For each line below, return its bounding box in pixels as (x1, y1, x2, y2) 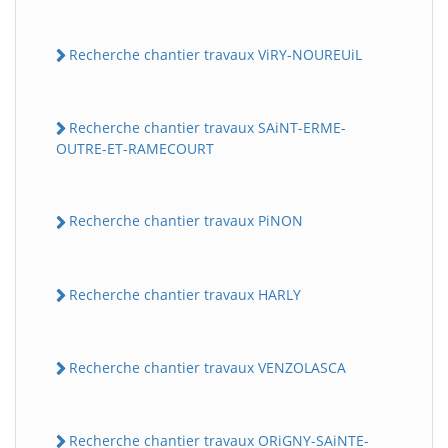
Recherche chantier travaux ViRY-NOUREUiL (69, 44, 362, 64)
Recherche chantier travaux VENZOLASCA (69, 357, 346, 377)
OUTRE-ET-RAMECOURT (56, 139, 214, 159)
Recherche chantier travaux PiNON (69, 211, 303, 231)
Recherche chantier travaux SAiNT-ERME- (69, 118, 346, 138)
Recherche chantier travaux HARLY (69, 284, 301, 304)
